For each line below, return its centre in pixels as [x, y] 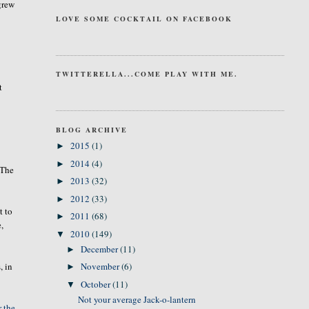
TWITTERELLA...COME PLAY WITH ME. [147, 74]
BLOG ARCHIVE [91, 129]
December [101, 249]
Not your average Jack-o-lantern [137, 299]
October [97, 284]
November [101, 267]
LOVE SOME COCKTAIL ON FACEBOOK [144, 18]
